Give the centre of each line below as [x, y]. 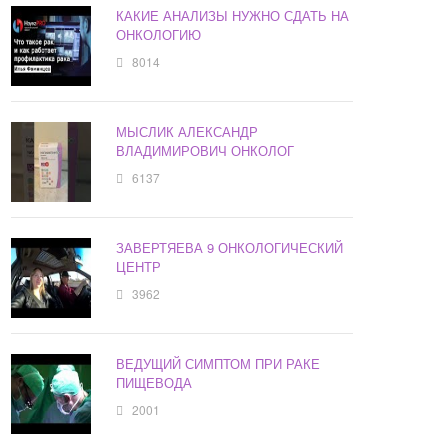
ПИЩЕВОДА [154, 383]
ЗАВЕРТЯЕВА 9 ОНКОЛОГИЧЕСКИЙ [230, 248]
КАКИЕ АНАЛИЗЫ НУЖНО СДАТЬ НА [233, 16]
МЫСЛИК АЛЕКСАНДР [187, 132]
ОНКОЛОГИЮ [159, 35]
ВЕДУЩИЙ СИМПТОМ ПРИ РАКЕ [218, 364]
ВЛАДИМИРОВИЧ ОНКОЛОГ [205, 151]
